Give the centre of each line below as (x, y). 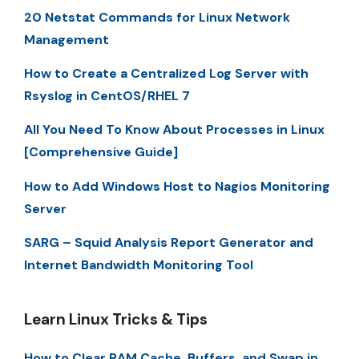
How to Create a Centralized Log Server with (166, 73)
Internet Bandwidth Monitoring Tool (139, 265)
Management (67, 39)
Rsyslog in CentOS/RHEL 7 (107, 95)
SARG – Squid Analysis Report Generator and (169, 243)
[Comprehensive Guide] (101, 152)
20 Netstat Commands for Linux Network (157, 17)
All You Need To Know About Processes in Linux (174, 130)
